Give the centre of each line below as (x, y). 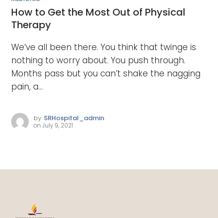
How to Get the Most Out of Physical (98, 12)
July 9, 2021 (57, 126)
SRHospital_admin (74, 118)
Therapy (31, 25)
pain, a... (27, 87)
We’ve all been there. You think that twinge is (103, 47)
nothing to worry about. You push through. (98, 61)
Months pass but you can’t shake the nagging (106, 74)
